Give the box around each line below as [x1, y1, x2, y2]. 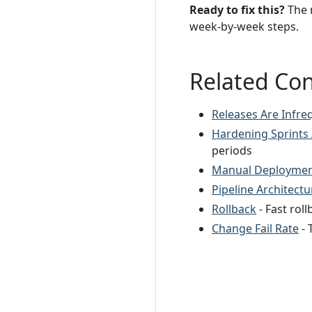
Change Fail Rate [212, 220, 299, 236]
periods [212, 142, 252, 158]
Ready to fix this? [189, 1, 285, 17]
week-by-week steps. [189, 18, 299, 34]
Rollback [212, 201, 256, 217]
